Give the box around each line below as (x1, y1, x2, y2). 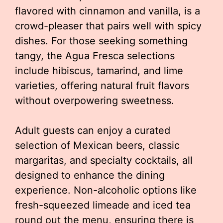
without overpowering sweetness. (15, 95, 174, 107)
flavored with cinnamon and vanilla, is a (15, 5, 200, 17)
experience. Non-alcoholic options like (15, 184, 197, 196)
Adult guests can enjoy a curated (15, 124, 170, 136)
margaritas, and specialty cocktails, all (15, 154, 193, 166)
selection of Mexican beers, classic (15, 139, 180, 151)
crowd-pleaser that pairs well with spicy (15, 20, 202, 32)
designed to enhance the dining (15, 169, 165, 181)
